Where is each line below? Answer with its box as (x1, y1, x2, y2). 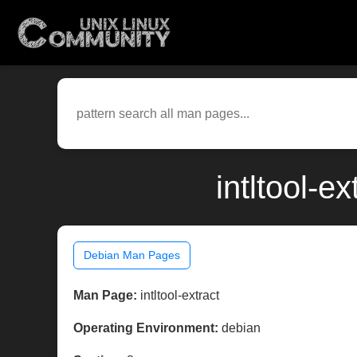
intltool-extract (137, 288, 219, 303)
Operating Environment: (73, 321, 218, 335)
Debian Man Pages (84, 249, 180, 262)
